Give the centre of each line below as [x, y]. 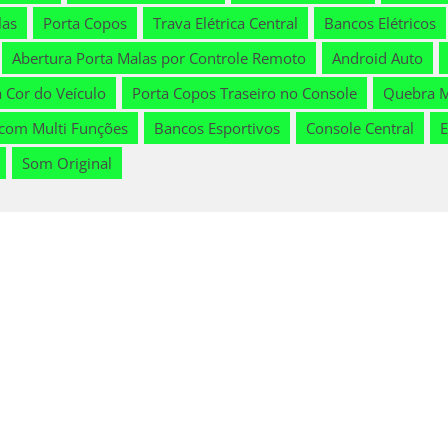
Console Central [360, 128]
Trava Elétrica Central [225, 23]
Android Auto [377, 58]
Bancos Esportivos [217, 128]
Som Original [67, 163]
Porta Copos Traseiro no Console [244, 93]
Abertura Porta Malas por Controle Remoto [159, 58]
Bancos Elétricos [380, 23]
